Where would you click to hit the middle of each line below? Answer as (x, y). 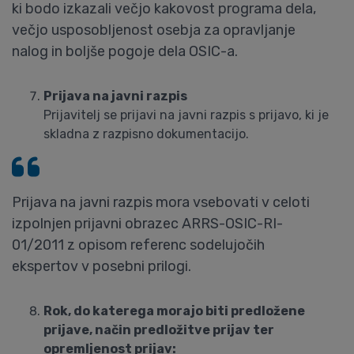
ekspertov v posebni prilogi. (102, 266)
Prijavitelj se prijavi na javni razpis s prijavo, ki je (186, 115)
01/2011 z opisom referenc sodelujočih (138, 245)
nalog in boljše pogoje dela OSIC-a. (125, 51)
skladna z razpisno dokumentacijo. (146, 134)
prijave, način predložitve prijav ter (159, 330)
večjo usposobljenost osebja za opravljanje (154, 30)
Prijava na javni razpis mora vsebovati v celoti (161, 202)
